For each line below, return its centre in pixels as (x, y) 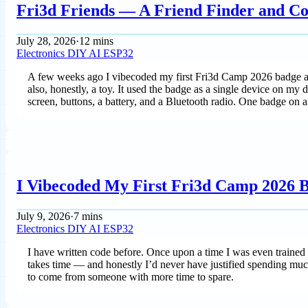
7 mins (88, 216)
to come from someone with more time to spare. (131, 276)
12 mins (96, 41)
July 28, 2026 (46, 41)
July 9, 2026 (43, 216)
